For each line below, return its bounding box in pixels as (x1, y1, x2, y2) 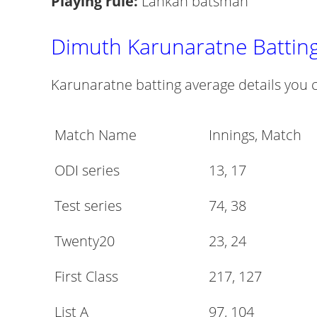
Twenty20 (54, 231, 115, 250)
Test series (54, 196, 122, 215)
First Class (54, 267, 118, 286)
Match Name (54, 125, 137, 144)
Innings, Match (209, 125, 301, 144)
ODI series (54, 161, 120, 180)
